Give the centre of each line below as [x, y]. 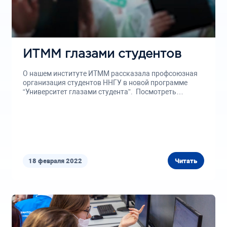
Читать [186, 161]
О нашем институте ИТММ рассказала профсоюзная [110, 73]
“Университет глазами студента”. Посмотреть [99, 92]
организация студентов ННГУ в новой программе [105, 83]
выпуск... [38, 101]
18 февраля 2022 [55, 161]
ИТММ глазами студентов [102, 54]
